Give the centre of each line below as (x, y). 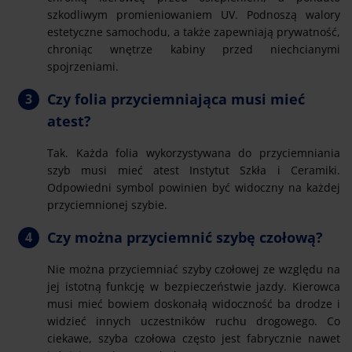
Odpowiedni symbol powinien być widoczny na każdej (194, 187)
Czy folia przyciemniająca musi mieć (176, 99)
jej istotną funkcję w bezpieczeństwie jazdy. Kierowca (194, 286)
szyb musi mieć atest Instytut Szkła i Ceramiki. (194, 170)
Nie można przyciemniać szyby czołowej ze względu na (194, 269)
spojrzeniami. (83, 66)
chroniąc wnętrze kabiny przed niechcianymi (194, 49)
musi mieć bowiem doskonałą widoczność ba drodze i (194, 303)
